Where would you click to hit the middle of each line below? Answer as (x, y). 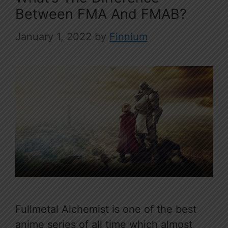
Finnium (129, 37)
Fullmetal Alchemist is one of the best (106, 209)
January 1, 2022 (53, 37)
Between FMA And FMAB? (101, 14)
